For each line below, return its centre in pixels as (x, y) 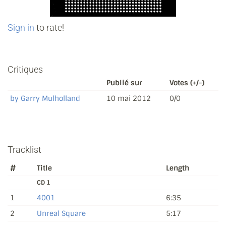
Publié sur (124, 83)
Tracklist (24, 150)
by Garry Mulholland (45, 99)
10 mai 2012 (129, 99)
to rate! (49, 28)
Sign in (21, 28)
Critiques (25, 70)
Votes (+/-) (187, 83)
